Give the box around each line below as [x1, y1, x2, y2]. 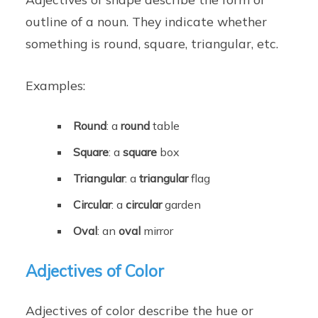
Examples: [26, 77, 86, 94]
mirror [141, 224, 174, 238]
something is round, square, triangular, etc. [26, 35, 279, 52]
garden [162, 197, 202, 212]
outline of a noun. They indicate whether [26, 13, 268, 30]
